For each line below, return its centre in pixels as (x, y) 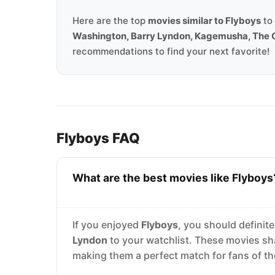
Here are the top (110, 21)
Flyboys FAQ (98, 138)
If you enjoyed (107, 225)
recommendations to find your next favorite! (171, 51)
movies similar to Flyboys (204, 21)
